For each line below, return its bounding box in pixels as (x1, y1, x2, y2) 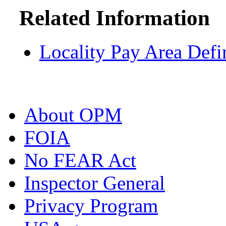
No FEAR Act (24, 149, 136, 171)
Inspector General (24, 172, 165, 194)
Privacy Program (24, 194, 158, 216)
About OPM (24, 103, 122, 126)
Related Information (19, 6, 210, 30)
